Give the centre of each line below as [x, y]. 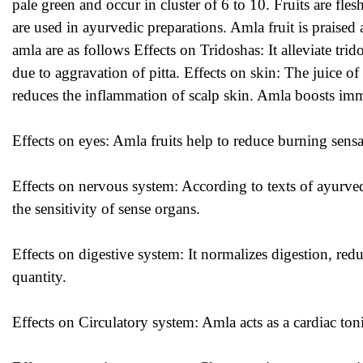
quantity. [39, 277]
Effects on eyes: [62, 141]
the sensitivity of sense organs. [106, 209]
